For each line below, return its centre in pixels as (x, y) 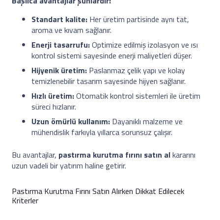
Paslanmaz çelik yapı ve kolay (136, 70)
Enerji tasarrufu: (61, 45)
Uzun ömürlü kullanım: (71, 121)
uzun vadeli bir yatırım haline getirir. (69, 165)
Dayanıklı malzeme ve (146, 121)
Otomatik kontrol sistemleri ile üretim (137, 96)
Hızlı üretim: (53, 96)
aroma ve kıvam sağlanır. (71, 30)
